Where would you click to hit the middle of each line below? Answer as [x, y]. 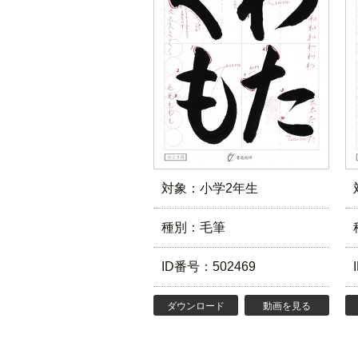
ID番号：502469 [209, 267]
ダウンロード [195, 306]
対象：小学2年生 [210, 188]
